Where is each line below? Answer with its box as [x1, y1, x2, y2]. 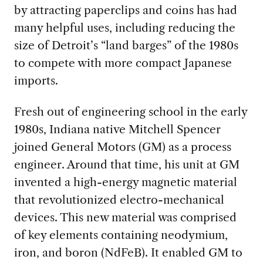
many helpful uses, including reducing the [14, 21, 235, 35]
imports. [14, 73, 61, 88]
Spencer [176, 122, 221, 137]
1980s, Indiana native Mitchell [14, 122, 177, 137]
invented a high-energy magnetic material [14, 175, 237, 190]
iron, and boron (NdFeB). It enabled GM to [14, 245, 242, 260]
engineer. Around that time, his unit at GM [14, 157, 240, 172]
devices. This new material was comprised [14, 210, 237, 225]
